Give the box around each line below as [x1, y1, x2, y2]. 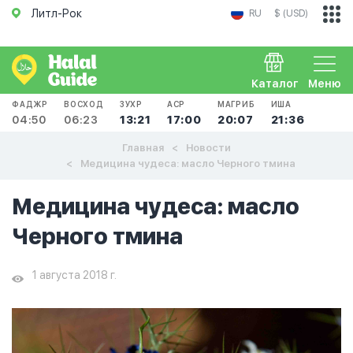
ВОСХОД [64, 99, 104, 109]
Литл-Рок [32, 7, 82, 20]
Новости [186, 142, 231, 154]
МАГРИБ [217, 99, 255, 109]
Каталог [251, 77, 299, 90]
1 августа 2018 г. [32, 269, 117, 281]
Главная [122, 142, 164, 154]
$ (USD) [274, 8, 308, 19]
